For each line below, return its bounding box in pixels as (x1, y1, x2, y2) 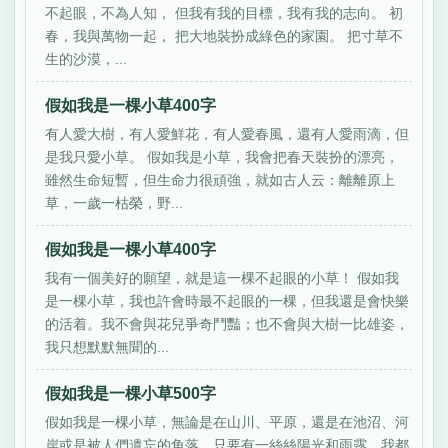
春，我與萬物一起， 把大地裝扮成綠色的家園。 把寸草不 (45, 27, 404, 44)
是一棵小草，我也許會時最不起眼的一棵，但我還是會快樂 (45, 292, 410, 309)
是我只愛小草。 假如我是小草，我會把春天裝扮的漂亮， (45, 148, 400, 165)
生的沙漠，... (45, 50, 128, 67)
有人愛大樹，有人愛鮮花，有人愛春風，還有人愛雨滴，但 (45, 125, 410, 142)
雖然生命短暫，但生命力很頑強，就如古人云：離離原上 (45, 171, 396, 188)
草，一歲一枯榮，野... (45, 194, 184, 211)
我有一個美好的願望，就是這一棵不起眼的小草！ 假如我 (45, 269, 400, 286)
